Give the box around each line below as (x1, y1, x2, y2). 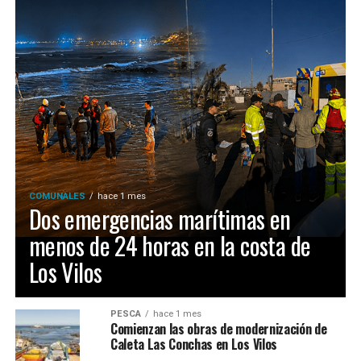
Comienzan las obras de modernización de (110, 319, 327, 338)
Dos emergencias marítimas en (28, 201, 291, 237)
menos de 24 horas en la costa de (28, 227, 311, 263)
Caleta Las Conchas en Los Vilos (110, 334, 277, 354)
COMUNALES (28, 191, 85, 201)
